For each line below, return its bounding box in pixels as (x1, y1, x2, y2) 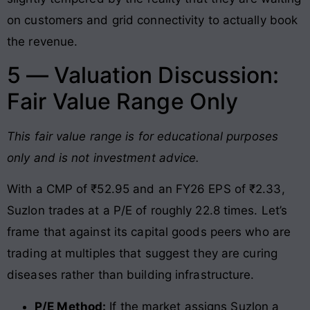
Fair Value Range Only (7, 87, 239, 115)
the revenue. (7, 34, 78, 48)
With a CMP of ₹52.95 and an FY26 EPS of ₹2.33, (7, 182, 285, 197)
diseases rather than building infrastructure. (7, 268, 255, 282)
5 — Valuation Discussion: (7, 61, 280, 89)
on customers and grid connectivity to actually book (7, 12, 298, 27)
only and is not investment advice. (7, 150, 200, 165)
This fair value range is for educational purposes (7, 129, 278, 143)
